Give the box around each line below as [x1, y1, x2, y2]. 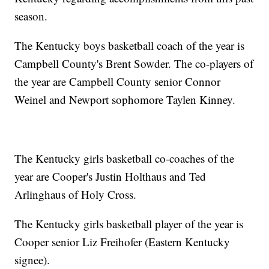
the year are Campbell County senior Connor [14, 74, 221, 89]
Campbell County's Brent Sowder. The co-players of [14, 56, 254, 71]
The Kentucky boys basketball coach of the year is [14, 38, 245, 53]
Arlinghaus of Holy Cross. [14, 187, 137, 202]
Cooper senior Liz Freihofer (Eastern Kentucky [14, 234, 231, 250]
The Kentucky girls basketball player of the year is [14, 216, 244, 232]
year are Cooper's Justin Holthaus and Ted [14, 169, 207, 184]
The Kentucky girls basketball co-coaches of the [14, 151, 235, 166]
